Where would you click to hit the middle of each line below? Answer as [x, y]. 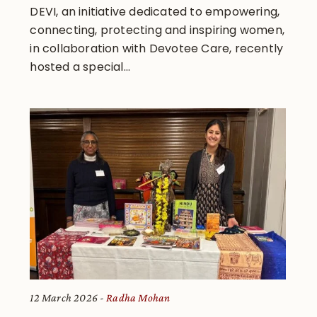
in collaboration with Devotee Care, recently [157, 48]
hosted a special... [80, 67]
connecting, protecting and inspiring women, [157, 30]
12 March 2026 [64, 298]
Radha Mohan [138, 298]
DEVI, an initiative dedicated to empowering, [155, 11]
